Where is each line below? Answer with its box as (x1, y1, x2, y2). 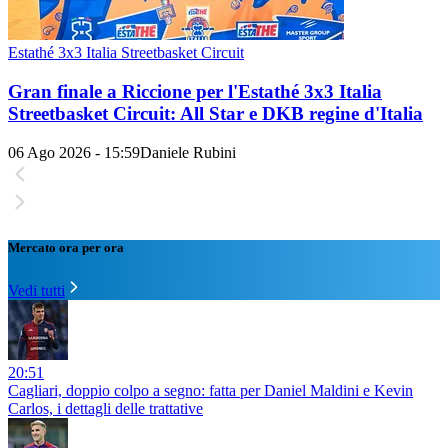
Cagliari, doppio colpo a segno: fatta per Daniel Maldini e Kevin (8, 381, 413, 399)
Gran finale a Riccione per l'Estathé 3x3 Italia (8, 80, 382, 102)
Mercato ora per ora (8, 239, 124, 255)
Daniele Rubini (140, 143, 236, 161)
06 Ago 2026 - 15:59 (8, 143, 140, 161)
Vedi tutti (8, 281, 65, 299)
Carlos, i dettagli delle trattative (8, 399, 203, 417)
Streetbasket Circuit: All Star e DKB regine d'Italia (8, 102, 423, 124)
